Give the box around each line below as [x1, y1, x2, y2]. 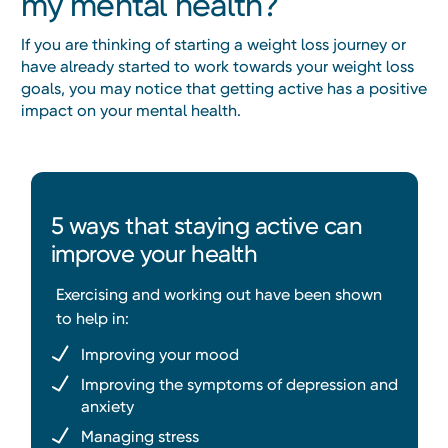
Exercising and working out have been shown [55, 285, 382, 305]
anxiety [80, 397, 134, 417]
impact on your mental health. [21, 101, 241, 121]
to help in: [55, 309, 129, 329]
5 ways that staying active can [50, 212, 363, 241]
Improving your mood [80, 345, 239, 365]
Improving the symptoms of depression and [80, 375, 398, 395]
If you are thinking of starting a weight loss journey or [21, 35, 406, 55]
